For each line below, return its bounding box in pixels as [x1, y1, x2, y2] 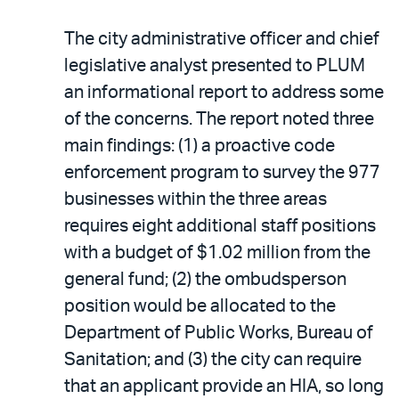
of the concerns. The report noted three [64, 110, 374, 128]
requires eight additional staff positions [64, 216, 376, 235]
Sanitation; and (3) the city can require [64, 350, 362, 369]
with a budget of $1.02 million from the [64, 243, 370, 262]
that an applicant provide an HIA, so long [64, 377, 384, 395]
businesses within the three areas [64, 190, 327, 208]
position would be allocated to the [64, 297, 336, 315]
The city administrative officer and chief [64, 29, 379, 48]
